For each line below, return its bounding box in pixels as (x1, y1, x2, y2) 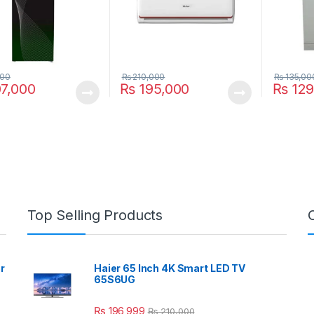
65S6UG (94, 273, 136, 286)
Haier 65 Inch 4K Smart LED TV (94, 262, 245, 275)
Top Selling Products (27, 207, 163, 224)
